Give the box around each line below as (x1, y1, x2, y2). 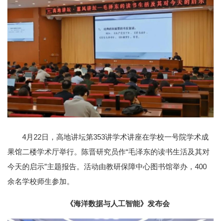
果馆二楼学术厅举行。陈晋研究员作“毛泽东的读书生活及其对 (7, 147, 210, 156)
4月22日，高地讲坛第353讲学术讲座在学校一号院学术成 (22, 133, 209, 142)
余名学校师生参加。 (7, 177, 74, 186)
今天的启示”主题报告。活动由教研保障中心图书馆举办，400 (7, 162, 207, 171)
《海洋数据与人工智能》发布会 (66, 199, 170, 208)
